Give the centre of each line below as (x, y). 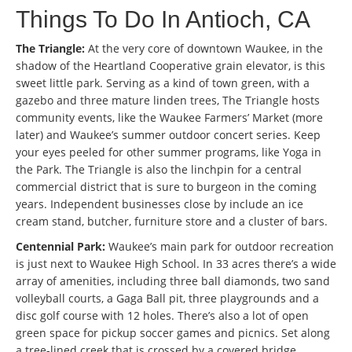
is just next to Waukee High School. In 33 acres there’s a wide (176, 264)
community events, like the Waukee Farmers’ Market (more (169, 118)
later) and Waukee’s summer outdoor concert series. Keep (168, 135)
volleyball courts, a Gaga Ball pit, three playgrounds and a (167, 299)
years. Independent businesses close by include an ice (159, 204)
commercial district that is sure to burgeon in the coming (166, 187)
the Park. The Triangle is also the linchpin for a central (159, 170)
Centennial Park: (60, 247)
